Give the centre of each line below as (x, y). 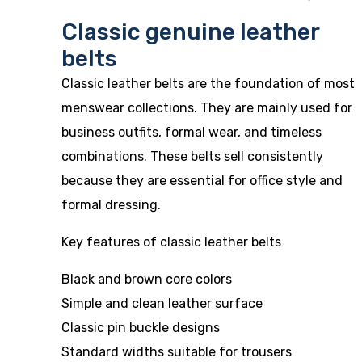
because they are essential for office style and (202, 181)
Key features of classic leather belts (171, 242)
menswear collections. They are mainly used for (207, 108)
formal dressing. (111, 205)
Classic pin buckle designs (141, 328)
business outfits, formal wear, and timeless (192, 132)
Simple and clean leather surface (162, 303)
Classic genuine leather (190, 32)
